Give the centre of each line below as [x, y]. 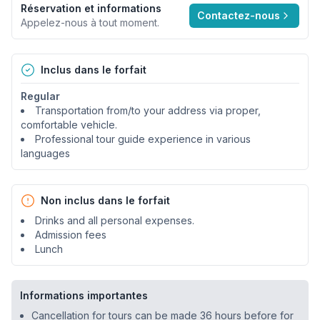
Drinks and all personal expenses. [115, 220]
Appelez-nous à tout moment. [90, 22]
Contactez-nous [239, 15]
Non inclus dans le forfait [105, 200]
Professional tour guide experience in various [143, 139]
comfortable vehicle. [69, 124]
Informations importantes [84, 295]
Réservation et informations [91, 8]
